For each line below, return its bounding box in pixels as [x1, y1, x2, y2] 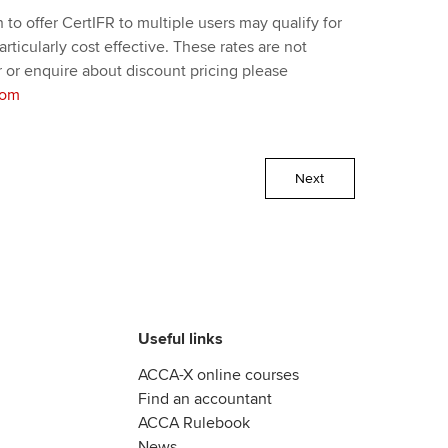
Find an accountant [138, 388, 272, 409]
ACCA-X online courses [138, 364, 299, 385]
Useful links [138, 328, 223, 349]
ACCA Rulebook [138, 412, 250, 433]
